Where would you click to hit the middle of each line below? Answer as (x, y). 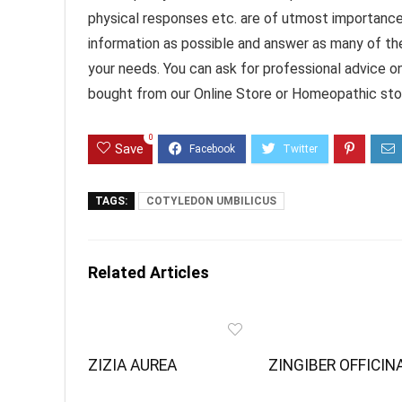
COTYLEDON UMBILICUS (211, 201)
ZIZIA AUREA (133, 366)
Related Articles (149, 273)
